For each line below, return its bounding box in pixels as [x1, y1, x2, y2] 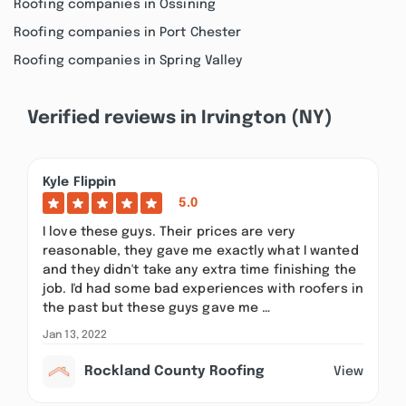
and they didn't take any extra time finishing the [43, 264, 356, 276]
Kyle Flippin [43, 176, 117, 188]
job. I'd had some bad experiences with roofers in [43, 283, 363, 295]
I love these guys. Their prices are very [43, 226, 295, 238]
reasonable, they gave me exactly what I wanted [43, 245, 359, 257]
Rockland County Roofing [84, 364, 265, 379]
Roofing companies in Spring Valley [14, 54, 243, 67]
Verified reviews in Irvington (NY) [27, 109, 333, 128]
